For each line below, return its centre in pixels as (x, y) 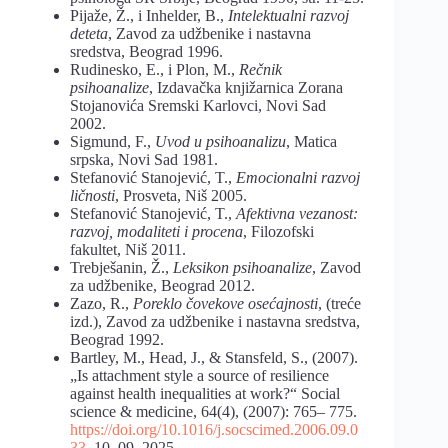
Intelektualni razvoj (288, 15)
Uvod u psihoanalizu (220, 141)
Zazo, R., (101, 303)
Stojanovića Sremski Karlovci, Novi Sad (198, 105)
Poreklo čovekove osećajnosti (225, 303)
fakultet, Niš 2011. (128, 249)
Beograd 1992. (117, 339)
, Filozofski (278, 231)
